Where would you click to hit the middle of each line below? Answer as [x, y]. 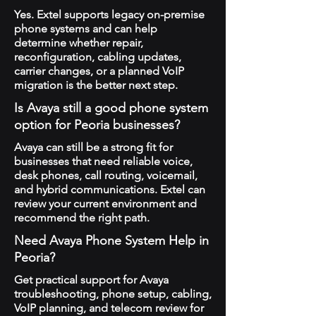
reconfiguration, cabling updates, [98, 57]
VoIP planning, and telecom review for [109, 308]
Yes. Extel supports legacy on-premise [109, 14]
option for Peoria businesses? [97, 125]
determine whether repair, [79, 43]
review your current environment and [105, 203]
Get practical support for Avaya [91, 280]
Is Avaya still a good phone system [111, 108]
